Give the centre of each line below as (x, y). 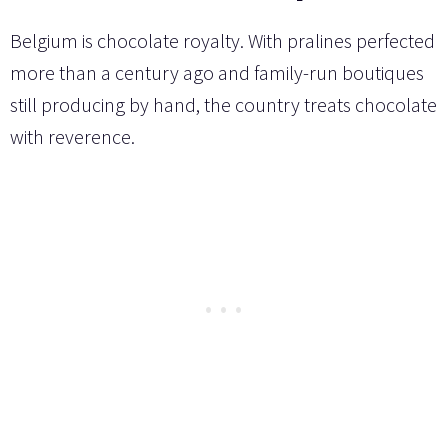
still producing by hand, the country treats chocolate (223, 105)
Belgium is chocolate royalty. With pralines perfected (222, 41)
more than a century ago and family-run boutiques (217, 73)
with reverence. (72, 137)
